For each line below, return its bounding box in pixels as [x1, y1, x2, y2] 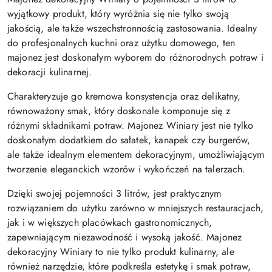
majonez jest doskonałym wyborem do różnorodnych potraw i [7, 50, 263, 65]
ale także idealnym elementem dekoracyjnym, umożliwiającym [7, 148, 265, 162]
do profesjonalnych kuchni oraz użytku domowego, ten [7, 36, 236, 50]
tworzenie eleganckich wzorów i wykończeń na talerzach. [7, 162, 246, 177]
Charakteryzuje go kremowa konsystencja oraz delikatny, [7, 89, 241, 104]
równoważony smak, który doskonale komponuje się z [7, 104, 230, 118]
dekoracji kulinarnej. [7, 65, 92, 80]
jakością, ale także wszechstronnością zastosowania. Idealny [7, 21, 257, 36]
